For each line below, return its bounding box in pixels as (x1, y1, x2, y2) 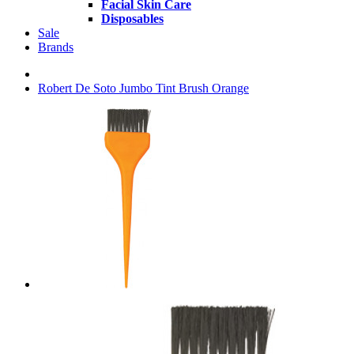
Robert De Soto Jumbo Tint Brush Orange (38, 81, 249, 95)
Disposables (101, 12, 164, 25)
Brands (38, 40, 73, 54)
